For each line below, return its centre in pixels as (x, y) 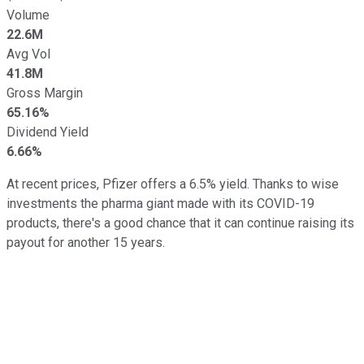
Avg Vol (28, 54)
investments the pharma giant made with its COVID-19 (160, 203)
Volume (28, 15)
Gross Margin (45, 93)
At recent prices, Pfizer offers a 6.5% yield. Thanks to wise (173, 184)
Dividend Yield (48, 132)
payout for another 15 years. (86, 242)
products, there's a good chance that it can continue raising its (180, 223)
